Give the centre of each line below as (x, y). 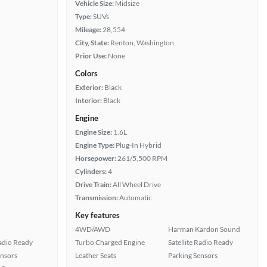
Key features (97, 215)
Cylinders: (91, 171)
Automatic (136, 198)
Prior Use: (91, 56)
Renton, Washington (142, 43)
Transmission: (97, 198)
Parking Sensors (193, 255)
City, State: (92, 43)
